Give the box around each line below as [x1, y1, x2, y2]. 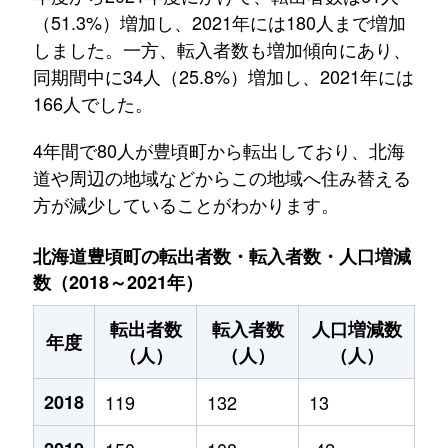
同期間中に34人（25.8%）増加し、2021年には [32, 63, 414, 89]
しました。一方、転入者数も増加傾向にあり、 [32, 36, 411, 62]
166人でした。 [32, 90, 153, 116]
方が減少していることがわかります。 [32, 191, 339, 217]
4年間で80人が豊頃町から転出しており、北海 [32, 137, 405, 163]
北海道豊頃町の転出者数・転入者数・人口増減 [33, 243, 411, 269]
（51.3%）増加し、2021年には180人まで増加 [32, 9, 406, 35]
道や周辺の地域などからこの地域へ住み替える [32, 164, 411, 190]
